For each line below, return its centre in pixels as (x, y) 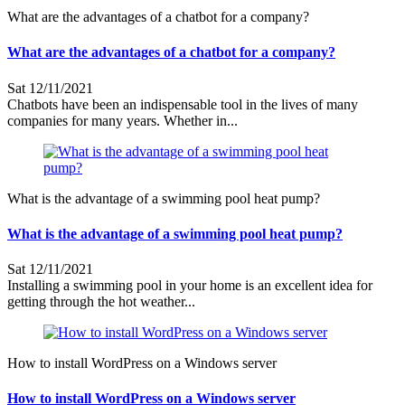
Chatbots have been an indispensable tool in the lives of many (183, 104)
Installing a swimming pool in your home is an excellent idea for (190, 286)
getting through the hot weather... (101, 302)
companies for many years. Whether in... (122, 120)
